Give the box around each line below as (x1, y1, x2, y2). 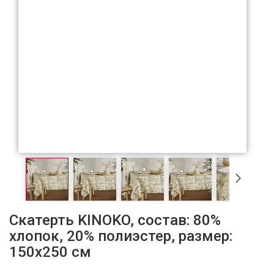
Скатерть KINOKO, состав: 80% (9, 211, 221, 229)
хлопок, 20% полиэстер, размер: (9, 227, 232, 245)
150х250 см (9, 243, 91, 261)
